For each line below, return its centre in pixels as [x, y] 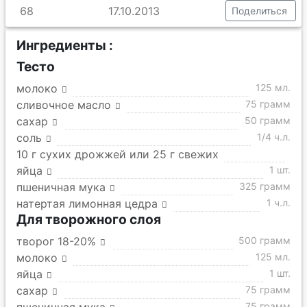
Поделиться [259, 11]
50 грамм [268, 120]
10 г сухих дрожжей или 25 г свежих [118, 154]
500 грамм [265, 240]
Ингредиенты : [65, 45]
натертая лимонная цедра [87, 204]
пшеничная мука [61, 187]
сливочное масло [64, 105]
